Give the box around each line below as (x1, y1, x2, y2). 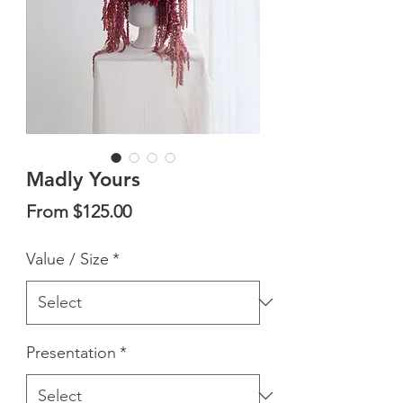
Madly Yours (26, 166, 140, 192)
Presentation (26, 342, 116, 363)
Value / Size (26, 248, 109, 269)
